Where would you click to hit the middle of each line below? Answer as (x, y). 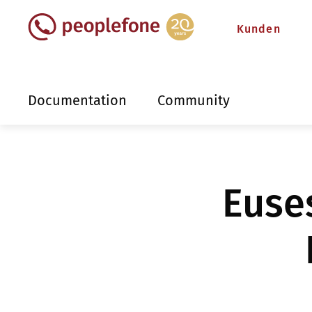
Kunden (259, 29)
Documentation (77, 100)
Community (194, 100)
